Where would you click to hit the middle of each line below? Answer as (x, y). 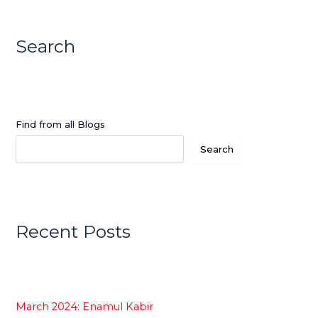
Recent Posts (73, 232)
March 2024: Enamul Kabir (85, 307)
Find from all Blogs (61, 125)
